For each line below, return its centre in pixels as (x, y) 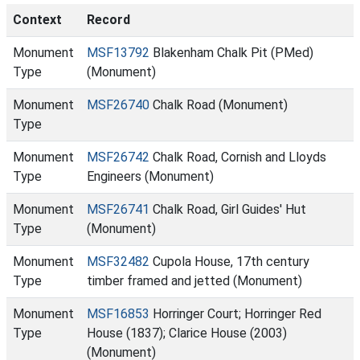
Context (37, 20)
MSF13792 (118, 53)
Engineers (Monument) (150, 176)
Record (108, 20)
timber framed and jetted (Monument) (194, 281)
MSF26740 (118, 105)
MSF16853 (118, 314)
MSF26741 (118, 209)
